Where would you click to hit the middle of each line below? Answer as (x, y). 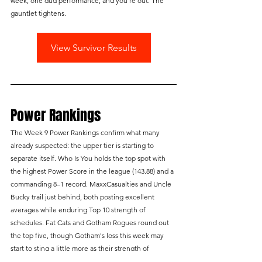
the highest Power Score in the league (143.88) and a (93, 171)
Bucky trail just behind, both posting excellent (83, 197)
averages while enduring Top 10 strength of (79, 210)
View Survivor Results (94, 48)
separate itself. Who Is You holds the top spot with (89, 158)
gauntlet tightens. (38, 13)
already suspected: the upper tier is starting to (83, 146)
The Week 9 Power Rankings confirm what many (86, 133)
